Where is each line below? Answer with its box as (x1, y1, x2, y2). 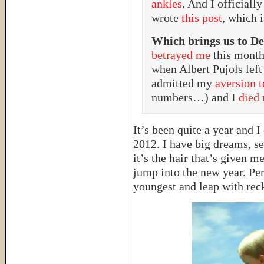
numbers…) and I (151, 91, 239, 104)
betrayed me (151, 48, 213, 61)
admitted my (151, 77, 215, 90)
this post (181, 11, 222, 24)
